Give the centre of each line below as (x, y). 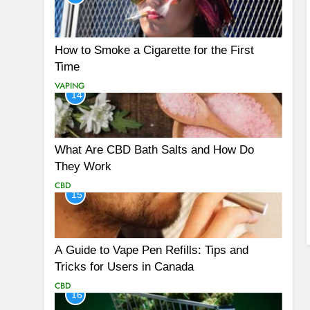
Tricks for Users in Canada (124, 267)
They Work (83, 166)
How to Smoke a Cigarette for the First (154, 49)
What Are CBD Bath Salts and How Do (154, 150)
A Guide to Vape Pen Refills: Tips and (152, 250)
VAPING (70, 85)
